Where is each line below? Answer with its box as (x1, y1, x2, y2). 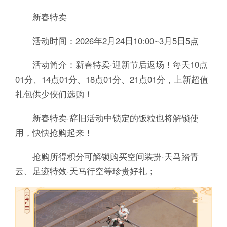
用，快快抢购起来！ (15, 126, 93, 138)
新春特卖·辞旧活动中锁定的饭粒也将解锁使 (15, 111, 199, 124)
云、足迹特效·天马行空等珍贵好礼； (15, 164, 156, 177)
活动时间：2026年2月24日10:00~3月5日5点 (15, 34, 199, 47)
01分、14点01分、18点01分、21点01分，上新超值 (15, 72, 208, 85)
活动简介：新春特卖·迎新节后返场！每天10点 (15, 58, 208, 70)
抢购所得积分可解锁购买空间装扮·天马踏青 (15, 149, 199, 162)
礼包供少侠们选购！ (15, 87, 93, 100)
